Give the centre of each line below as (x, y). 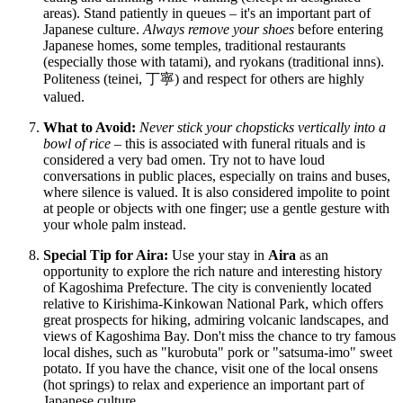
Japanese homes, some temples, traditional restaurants (194, 46)
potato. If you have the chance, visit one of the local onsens (210, 369)
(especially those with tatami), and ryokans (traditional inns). (214, 62)
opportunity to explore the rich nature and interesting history (213, 272)
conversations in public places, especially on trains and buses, (217, 176)
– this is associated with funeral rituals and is (238, 144)
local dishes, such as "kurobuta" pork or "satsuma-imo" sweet (218, 353)
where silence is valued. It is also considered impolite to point (216, 193)
